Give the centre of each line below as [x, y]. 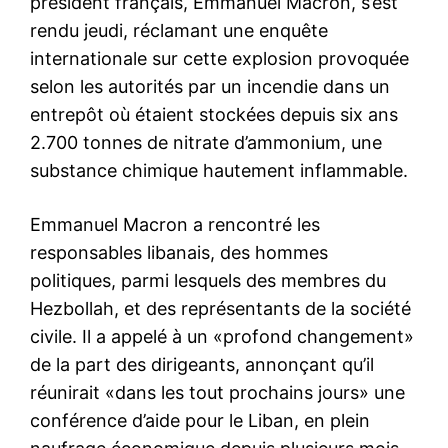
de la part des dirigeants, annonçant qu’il [202, 364]
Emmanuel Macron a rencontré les [175, 224]
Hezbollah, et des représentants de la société [220, 308]
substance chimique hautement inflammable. [219, 170]
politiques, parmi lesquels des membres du [208, 280]
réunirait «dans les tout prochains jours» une [217, 392]
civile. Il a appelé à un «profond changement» [222, 336]
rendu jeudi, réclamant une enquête [179, 30]
